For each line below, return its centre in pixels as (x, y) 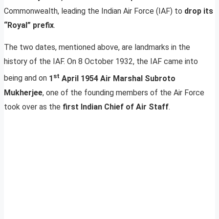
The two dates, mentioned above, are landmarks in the (97, 47)
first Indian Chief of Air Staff (116, 107)
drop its (199, 11)
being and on (26, 78)
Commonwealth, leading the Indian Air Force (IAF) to (94, 11)
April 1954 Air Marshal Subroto (118, 78)
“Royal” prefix (29, 25)
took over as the (33, 107)
